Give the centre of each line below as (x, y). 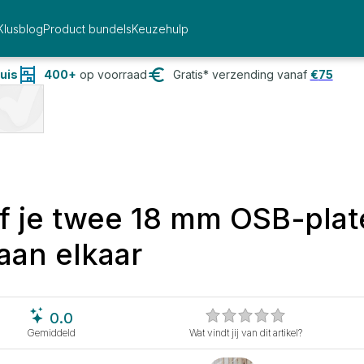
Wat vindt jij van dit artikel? (245, 332)
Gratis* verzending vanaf (240, 74)
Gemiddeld (52, 332)
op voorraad (111, 74)
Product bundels (87, 28)
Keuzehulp (160, 28)
